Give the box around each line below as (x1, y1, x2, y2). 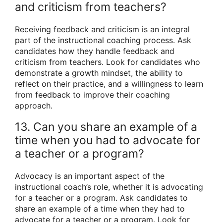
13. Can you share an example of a (15, 120, 197, 134)
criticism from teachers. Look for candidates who (15, 57, 200, 67)
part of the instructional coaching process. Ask (15, 35, 191, 46)
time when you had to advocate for (15, 133, 201, 148)
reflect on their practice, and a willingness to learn (15, 79, 203, 89)
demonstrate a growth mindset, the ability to (15, 68, 183, 78)
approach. (15, 101, 53, 111)
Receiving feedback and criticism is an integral (15, 24, 190, 35)
